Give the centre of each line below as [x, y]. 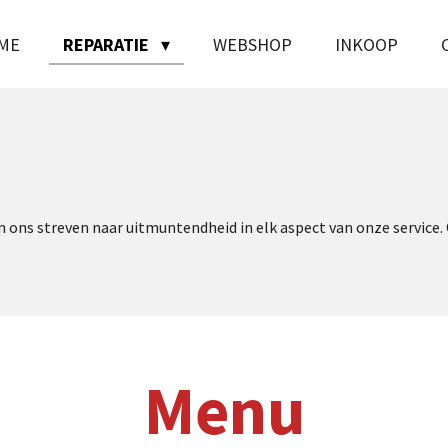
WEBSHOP [252, 44]
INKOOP [366, 44]
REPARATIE [108, 44]
